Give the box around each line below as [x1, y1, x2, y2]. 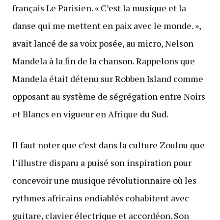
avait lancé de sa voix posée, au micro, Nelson [12, 37, 193, 49]
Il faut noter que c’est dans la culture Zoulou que [12, 138, 205, 151]
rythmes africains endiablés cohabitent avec [12, 192, 189, 204]
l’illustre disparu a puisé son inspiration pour [12, 156, 192, 168]
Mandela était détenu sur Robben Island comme [12, 72, 203, 84]
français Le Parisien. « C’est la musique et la [12, 1, 186, 14]
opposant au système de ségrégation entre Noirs [12, 90, 205, 102]
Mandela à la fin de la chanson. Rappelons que [12, 55, 195, 67]
